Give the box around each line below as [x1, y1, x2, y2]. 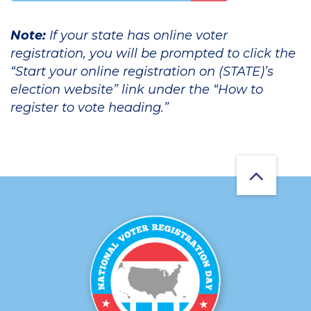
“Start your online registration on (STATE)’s [10, 64, 274, 79]
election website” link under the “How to [10, 82, 263, 97]
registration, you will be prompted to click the [10, 46, 296, 61]
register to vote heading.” [10, 100, 169, 115]
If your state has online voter [46, 28, 228, 43]
